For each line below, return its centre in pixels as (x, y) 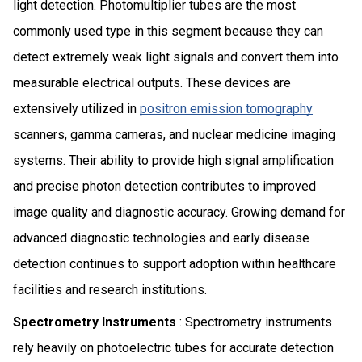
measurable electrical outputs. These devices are (152, 82)
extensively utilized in (76, 108)
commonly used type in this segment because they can (168, 31)
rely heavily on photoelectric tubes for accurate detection (173, 347)
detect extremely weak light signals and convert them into (176, 57)
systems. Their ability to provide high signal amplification (173, 160)
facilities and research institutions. (110, 289)
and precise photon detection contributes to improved (164, 186)
